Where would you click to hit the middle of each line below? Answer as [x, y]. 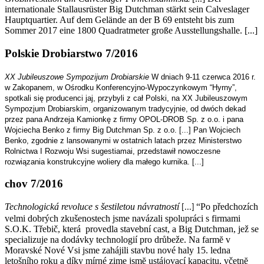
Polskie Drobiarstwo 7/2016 [71, 53]
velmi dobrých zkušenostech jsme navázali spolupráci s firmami [123, 218]
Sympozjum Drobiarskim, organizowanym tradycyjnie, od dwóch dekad [125, 108]
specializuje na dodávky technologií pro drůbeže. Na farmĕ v [118, 239]
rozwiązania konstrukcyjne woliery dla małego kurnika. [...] [104, 161]
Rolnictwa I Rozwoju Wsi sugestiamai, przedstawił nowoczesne [113, 151]
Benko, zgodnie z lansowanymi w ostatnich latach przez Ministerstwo [123, 140]
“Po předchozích [227, 206]
